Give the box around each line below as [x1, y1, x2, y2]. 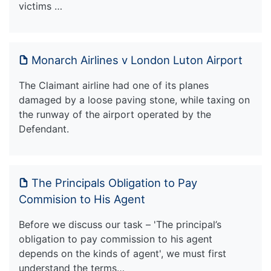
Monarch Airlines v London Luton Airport [31, 53, 243, 67]
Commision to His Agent [19, 192, 145, 206]
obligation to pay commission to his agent [19, 232, 212, 245]
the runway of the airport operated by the [19, 108, 211, 120]
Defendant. [19, 122, 69, 135]
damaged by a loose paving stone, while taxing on [19, 93, 250, 106]
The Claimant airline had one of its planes [19, 79, 209, 91]
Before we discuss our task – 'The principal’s [19, 218, 221, 230]
